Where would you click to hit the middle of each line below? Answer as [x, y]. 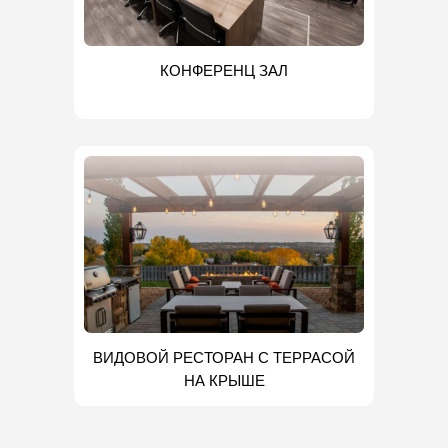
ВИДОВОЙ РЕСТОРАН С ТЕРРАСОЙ [224, 358]
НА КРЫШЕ [224, 381]
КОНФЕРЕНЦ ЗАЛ [224, 71]
